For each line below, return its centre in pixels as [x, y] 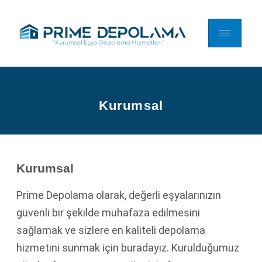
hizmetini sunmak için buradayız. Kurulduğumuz [128, 247]
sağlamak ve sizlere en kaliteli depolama [111, 230]
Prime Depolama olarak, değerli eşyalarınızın [119, 195]
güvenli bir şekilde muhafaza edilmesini [108, 212]
